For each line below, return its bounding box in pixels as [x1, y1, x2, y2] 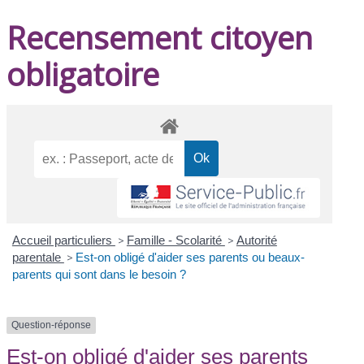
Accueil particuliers [11, 233, 115, 248]
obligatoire [6, 52, 160, 95]
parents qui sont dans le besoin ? [11, 267, 186, 282]
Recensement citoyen [6, 15, 314, 58]
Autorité [236, 233, 277, 248]
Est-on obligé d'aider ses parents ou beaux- [75, 250, 305, 265]
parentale [11, 250, 64, 265]
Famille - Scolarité [126, 233, 225, 248]
